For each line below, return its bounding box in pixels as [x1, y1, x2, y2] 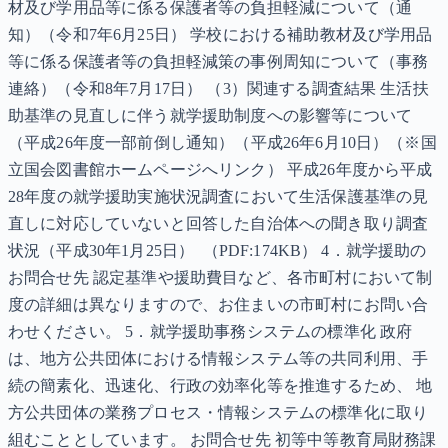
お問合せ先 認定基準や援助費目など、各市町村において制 [8, 269, 433, 287]
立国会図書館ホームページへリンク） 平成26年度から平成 [8, 161, 433, 179]
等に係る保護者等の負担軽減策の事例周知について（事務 [8, 53, 429, 71]
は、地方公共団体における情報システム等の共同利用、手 [8, 350, 429, 368]
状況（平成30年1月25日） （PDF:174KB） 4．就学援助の [8, 242, 427, 260]
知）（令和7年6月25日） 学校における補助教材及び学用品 [8, 26, 433, 44]
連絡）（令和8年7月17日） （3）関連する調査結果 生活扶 [8, 80, 429, 98]
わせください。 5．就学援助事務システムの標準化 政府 [8, 323, 413, 341]
